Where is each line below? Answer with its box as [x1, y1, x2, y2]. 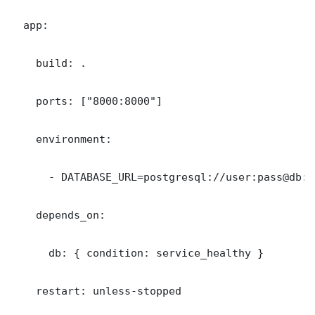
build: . [11, 56, 86, 69]
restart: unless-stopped [11, 284, 181, 297]
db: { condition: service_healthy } [11, 246, 264, 259]
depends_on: [11, 208, 105, 221]
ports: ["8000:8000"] [11, 94, 162, 107]
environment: [11, 132, 112, 145]
